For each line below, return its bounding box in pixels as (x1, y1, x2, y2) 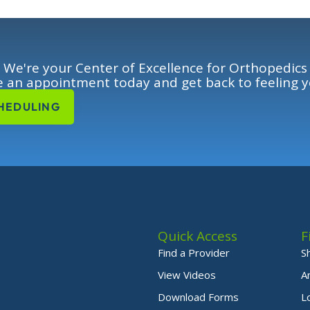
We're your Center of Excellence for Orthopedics (3, 59, 307, 77)
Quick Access (157, 227, 237, 246)
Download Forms (157, 290, 239, 304)
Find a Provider (157, 246, 230, 260)
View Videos (157, 268, 216, 282)
